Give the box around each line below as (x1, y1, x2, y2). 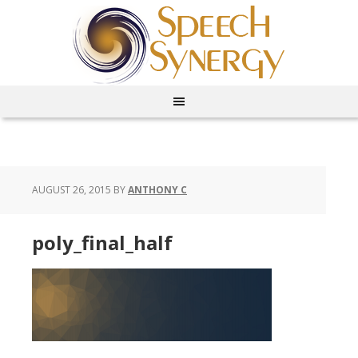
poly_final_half (32, 229, 173, 257)
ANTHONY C (128, 183, 187, 197)
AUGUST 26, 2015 (32, 183, 111, 197)
